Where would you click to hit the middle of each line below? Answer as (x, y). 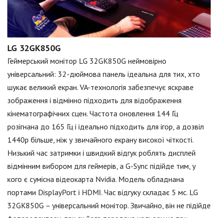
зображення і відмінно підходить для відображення (94, 100)
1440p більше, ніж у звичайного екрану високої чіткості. (100, 139)
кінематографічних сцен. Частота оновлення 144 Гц (93, 113)
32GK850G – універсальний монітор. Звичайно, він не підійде (109, 205)
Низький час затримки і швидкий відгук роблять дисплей (101, 153)
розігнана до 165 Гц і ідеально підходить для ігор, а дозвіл (106, 126)
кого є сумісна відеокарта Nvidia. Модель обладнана (96, 179)
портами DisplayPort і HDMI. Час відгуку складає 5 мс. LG (103, 192)
